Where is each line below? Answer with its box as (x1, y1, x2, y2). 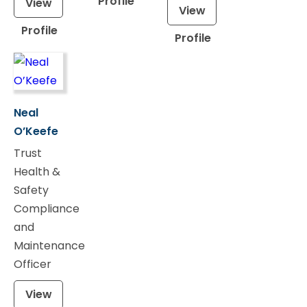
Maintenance (14, 237, 85, 254)
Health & (14, 163, 60, 180)
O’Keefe (14, 123, 58, 139)
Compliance (14, 200, 79, 217)
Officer (14, 256, 51, 272)
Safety (14, 182, 49, 198)
